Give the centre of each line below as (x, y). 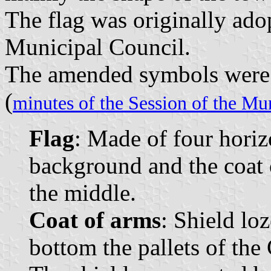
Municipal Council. (98, 47)
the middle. (83, 193)
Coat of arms (95, 220)
